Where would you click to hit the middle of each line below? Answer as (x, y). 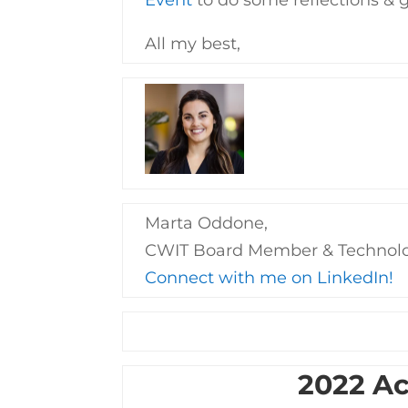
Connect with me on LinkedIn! (270, 277)
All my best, (193, 43)
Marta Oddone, (207, 223)
